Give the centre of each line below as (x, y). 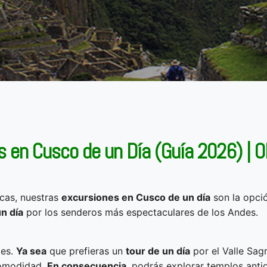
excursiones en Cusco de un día (136, 197)
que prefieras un (86, 251)
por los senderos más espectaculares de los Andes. (141, 212)
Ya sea (31, 251)
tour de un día (158, 251)
